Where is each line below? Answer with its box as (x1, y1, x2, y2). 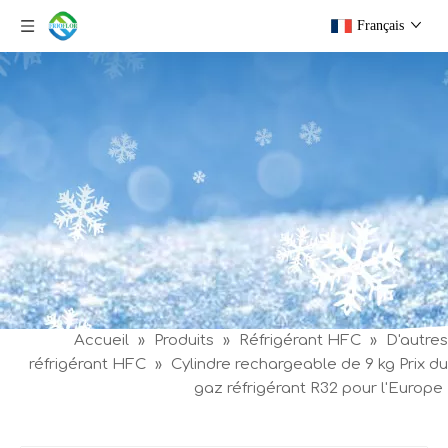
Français (357, 18, 404, 33)
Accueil (74, 332, 129, 349)
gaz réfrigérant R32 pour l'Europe (194, 380, 443, 397)
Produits (154, 332, 214, 349)
